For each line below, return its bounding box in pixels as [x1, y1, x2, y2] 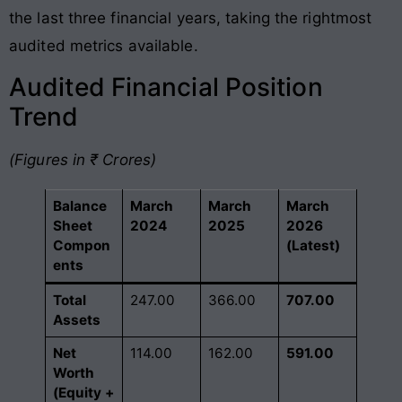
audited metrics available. [9, 37, 198, 56]
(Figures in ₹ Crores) [9, 151, 157, 170]
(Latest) [285, 237, 341, 255]
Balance [52, 197, 108, 215]
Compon [52, 237, 111, 255]
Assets [52, 311, 101, 329]
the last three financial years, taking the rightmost [9, 9, 372, 28]
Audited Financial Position [9, 72, 323, 103]
